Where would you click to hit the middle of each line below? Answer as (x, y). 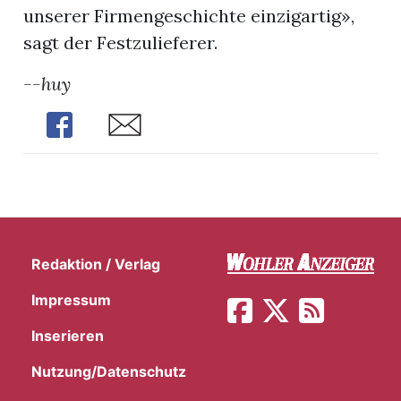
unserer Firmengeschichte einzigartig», (189, 16)
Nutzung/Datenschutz (109, 372)
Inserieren (68, 336)
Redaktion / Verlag (96, 264)
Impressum (71, 300)
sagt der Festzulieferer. (121, 43)
